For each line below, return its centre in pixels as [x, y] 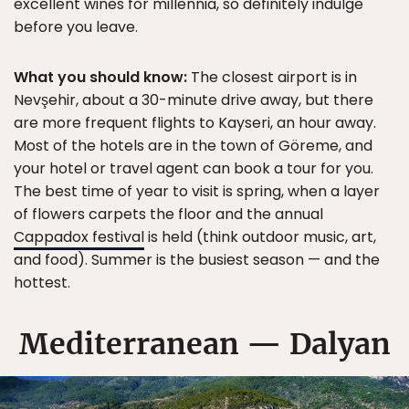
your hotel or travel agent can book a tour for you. [194, 168]
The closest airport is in [272, 77]
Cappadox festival [79, 236]
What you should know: [100, 77]
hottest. [42, 282]
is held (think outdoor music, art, [260, 236]
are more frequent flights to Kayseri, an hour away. [195, 122]
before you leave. [76, 26]
